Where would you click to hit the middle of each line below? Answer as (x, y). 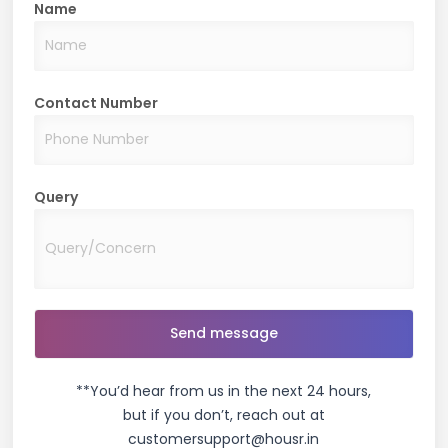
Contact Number (96, 102)
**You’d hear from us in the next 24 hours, (224, 390)
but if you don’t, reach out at (223, 414)
